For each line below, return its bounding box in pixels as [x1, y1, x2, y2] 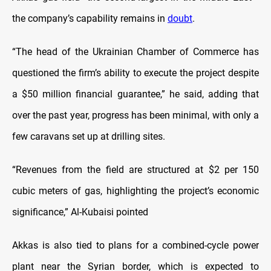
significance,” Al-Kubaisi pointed [12, 206, 148, 218]
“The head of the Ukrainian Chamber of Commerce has [12, 46, 259, 58]
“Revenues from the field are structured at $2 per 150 [12, 164, 259, 176]
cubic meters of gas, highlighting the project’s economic [12, 185, 259, 197]
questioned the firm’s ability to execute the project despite [12, 67, 259, 79]
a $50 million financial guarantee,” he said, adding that [12, 88, 259, 100]
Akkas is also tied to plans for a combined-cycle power [12, 240, 259, 252]
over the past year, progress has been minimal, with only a [12, 109, 259, 122]
